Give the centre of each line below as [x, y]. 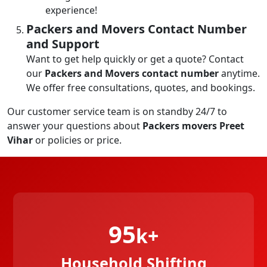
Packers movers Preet [192, 125]
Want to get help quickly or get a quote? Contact [135, 59]
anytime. [239, 73]
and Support [63, 44]
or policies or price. [78, 140]
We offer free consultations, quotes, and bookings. [141, 87]
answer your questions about [74, 125]
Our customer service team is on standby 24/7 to [117, 111]
